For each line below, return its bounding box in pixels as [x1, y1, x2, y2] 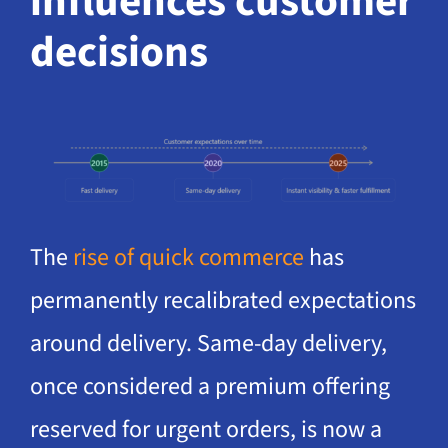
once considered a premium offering [29, 368, 390, 404]
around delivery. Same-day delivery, [29, 325, 387, 361]
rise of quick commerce [72, 239, 304, 275]
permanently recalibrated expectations [29, 282, 416, 318]
